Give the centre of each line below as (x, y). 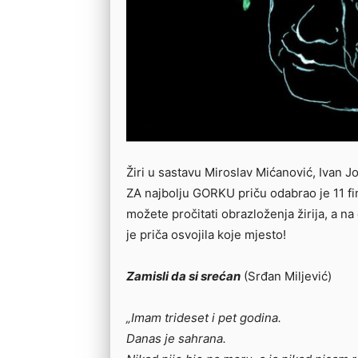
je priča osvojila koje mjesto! (206, 234)
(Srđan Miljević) (286, 276)
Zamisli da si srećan (183, 276)
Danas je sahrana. (176, 338)
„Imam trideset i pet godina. (204, 317)
